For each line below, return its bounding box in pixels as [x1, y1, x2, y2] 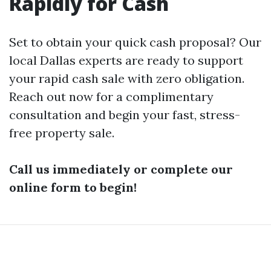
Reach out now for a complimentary [9, 89, 214, 105]
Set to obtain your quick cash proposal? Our [9, 34, 261, 50]
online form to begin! [9, 180, 137, 195]
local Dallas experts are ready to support [9, 53, 243, 68]
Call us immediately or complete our [9, 162, 233, 177]
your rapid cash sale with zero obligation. [9, 71, 244, 87]
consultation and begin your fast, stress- [9, 107, 240, 123]
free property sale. [9, 125, 114, 141]
